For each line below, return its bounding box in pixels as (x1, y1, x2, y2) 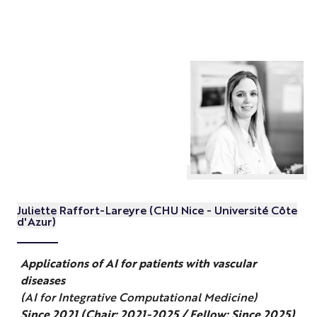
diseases (20, 272, 65, 287)
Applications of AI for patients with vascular (20, 255, 256, 270)
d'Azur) (16, 214, 56, 229)
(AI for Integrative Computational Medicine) (20, 289, 257, 304)
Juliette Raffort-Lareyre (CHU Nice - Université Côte (16, 202, 297, 218)
